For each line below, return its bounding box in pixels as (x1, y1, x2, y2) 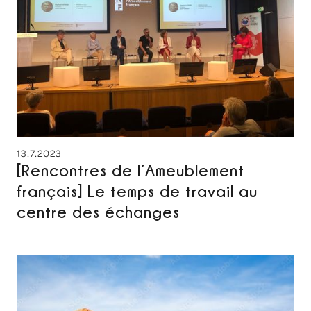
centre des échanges (17, 203, 180, 221)
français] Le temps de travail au (17, 182, 258, 200)
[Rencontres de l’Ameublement (17, 161, 244, 179)
